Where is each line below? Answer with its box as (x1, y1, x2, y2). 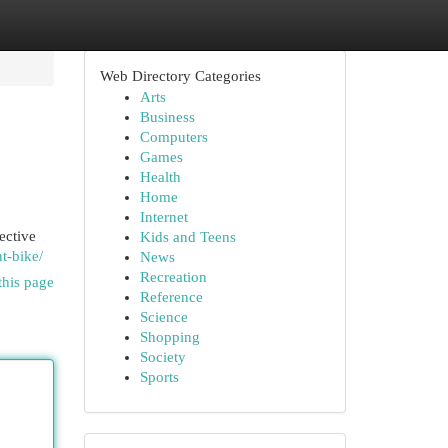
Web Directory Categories (99, 68, 261, 84)
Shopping (139, 329, 200, 345)
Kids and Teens (139, 229, 236, 245)
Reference (139, 289, 203, 305)
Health (139, 169, 181, 185)
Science (139, 309, 188, 325)
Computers (139, 129, 208, 145)
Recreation (139, 269, 207, 285)
